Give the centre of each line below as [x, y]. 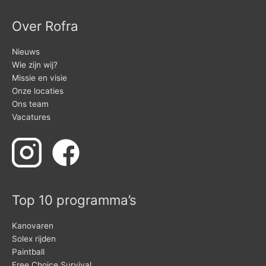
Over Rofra [45, 26]
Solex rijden [34, 238]
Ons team [30, 104]
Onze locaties [38, 91]
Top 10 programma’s [74, 200]
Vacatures [31, 117]
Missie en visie [39, 77]
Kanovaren [33, 225]
